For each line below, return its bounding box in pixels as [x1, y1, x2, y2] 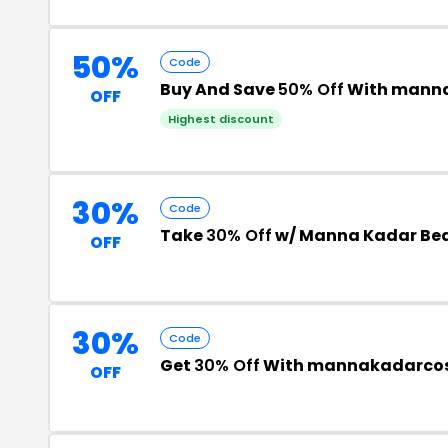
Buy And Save [160, 78, 278, 101]
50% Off [278, 78, 344, 101]
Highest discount [168, 111, 274, 127]
